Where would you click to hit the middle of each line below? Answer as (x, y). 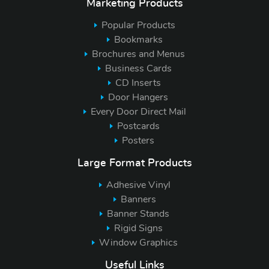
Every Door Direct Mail (138, 112)
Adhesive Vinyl (138, 185)
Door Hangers (138, 98)
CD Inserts (138, 83)
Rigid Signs (138, 228)
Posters (138, 141)
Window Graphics (138, 242)
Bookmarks (138, 40)
